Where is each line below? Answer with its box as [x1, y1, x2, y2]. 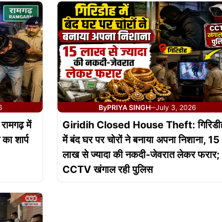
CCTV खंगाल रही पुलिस [62, 164, 153, 176]
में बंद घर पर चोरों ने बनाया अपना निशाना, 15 [62, 134, 220, 146]
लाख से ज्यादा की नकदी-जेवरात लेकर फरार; [62, 149, 220, 161]
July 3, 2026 [155, 103, 196, 112]
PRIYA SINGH [107, 103, 151, 112]
